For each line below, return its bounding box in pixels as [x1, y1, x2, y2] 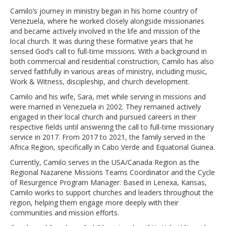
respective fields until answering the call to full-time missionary [10, 122, 214, 132]
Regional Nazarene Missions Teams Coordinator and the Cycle [10, 167, 215, 178]
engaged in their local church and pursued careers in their [10, 112, 196, 122]
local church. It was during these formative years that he [10, 36, 193, 46]
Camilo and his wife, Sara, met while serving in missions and [10, 92, 206, 102]
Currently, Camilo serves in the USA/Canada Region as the [10, 157, 199, 167]
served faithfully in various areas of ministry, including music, [10, 67, 207, 77]
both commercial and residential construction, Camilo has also [10, 56, 214, 67]
